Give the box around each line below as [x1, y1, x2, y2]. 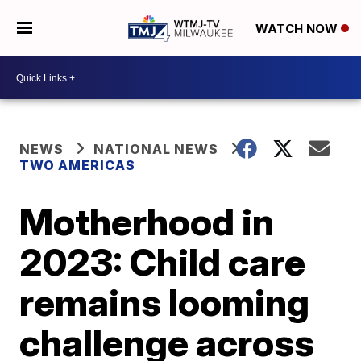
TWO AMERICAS [19, 157, 136, 173]
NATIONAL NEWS [93, 141, 219, 157]
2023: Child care [19, 239, 306, 284]
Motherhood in [19, 199, 275, 244]
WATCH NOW [255, 21, 341, 37]
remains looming [19, 280, 310, 325]
